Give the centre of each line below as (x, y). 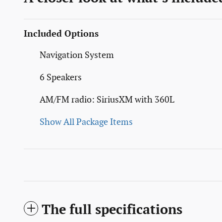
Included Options (61, 34)
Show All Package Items (86, 122)
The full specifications (112, 210)
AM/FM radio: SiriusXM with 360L (107, 100)
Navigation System (77, 55)
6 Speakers (61, 77)
